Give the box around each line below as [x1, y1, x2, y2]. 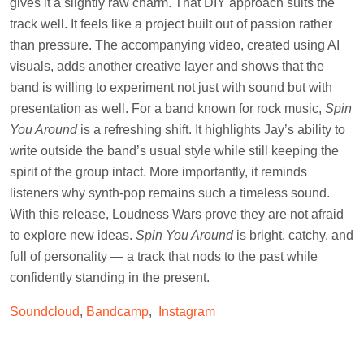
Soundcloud [10, 304, 80, 318]
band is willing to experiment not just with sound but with [10, 80, 332, 94]
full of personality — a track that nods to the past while [10, 249, 318, 263]
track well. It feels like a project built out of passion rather [10, 16, 332, 31]
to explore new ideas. [10, 227, 136, 242]
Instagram [158, 304, 215, 318]
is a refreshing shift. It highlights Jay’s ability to [77, 122, 345, 136]
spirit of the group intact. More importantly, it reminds [10, 164, 307, 179]
